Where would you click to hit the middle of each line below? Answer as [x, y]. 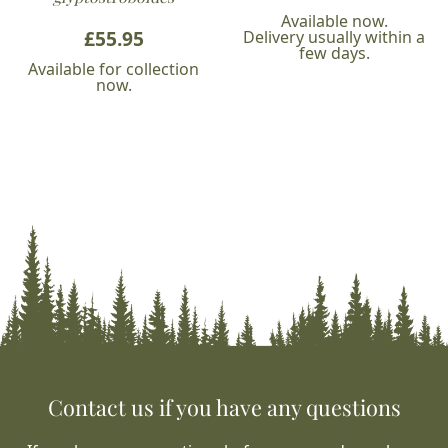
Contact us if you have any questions [224, 407]
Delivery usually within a [334, 37]
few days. [334, 53]
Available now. [334, 21]
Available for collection [114, 69]
